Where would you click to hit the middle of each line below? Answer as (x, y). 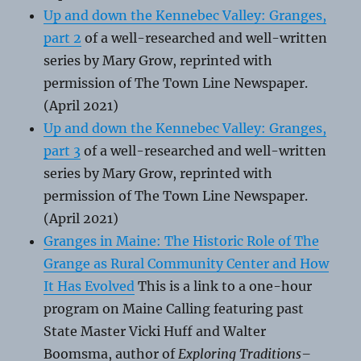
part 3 (62, 151)
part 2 (63, 38)
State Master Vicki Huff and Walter (155, 332)
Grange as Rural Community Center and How (187, 264)
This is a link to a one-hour (224, 286)
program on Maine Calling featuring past (174, 309)
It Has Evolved (89, 286)
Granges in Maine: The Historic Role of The (182, 241)
